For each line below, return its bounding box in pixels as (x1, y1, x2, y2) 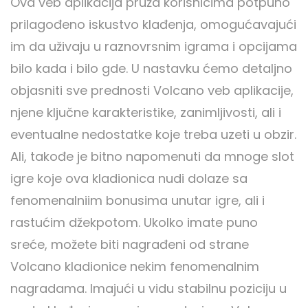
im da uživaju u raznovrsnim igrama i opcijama (10, 38, 297, 56)
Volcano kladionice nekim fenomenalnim (10, 258, 259, 276)
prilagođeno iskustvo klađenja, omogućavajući (10, 16, 296, 34)
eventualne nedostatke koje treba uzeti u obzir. (10, 126, 296, 144)
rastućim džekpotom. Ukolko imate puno (10, 214, 258, 232)
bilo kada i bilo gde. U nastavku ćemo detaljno (10, 60, 292, 78)
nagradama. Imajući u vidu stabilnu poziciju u (10, 280, 287, 298)
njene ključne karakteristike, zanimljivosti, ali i (10, 104, 281, 122)
